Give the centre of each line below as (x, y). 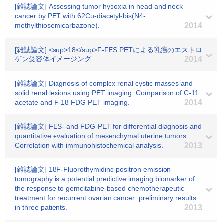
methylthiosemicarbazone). (57, 25)
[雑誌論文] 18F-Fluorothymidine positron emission (93, 169)
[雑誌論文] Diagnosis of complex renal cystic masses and (104, 83)
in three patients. (41, 207)
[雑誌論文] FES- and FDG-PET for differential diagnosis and (108, 126)
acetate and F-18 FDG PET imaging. (72, 102)
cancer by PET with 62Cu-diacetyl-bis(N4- (80, 16)
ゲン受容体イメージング (53, 59)
